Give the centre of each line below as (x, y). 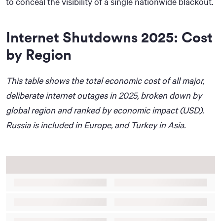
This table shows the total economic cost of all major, (105, 80)
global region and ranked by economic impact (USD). (105, 110)
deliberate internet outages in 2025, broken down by (104, 95)
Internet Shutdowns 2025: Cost (109, 37)
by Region (39, 54)
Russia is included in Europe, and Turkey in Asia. (96, 125)
